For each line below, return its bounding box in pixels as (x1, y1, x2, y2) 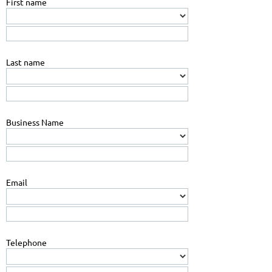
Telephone (6, 236, 47, 248)
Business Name (6, 116, 64, 127)
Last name (6, 56, 45, 67)
